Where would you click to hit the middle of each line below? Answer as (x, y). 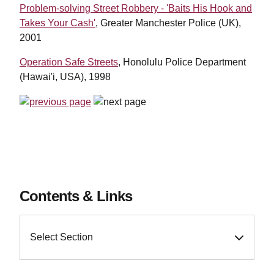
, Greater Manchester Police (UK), (168, 23)
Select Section (61, 237)
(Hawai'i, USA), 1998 (65, 77)
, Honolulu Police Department (182, 62)
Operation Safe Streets (69, 62)
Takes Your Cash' (57, 23)
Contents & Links (76, 196)
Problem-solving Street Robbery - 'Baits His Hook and (136, 9)
